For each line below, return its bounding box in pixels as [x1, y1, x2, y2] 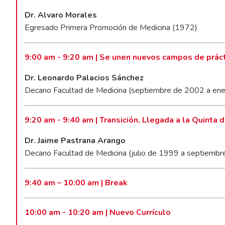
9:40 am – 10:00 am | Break [25, 177, 128, 188]
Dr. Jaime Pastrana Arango [25, 135, 126, 146]
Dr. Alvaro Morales [25, 9, 97, 21]
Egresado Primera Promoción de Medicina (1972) [25, 22, 198, 33]
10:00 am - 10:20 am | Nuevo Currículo [25, 206, 171, 218]
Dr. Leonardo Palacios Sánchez [25, 72, 144, 83]
